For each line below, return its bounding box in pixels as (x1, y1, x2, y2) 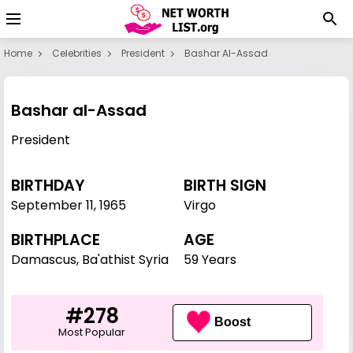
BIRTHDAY (11, 175, 85, 196)
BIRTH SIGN (184, 175, 266, 196)
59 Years (184, 251, 236, 269)
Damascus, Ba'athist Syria (11, 251, 169, 269)
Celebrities (52, 46, 102, 60)
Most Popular (58, 325, 125, 339)
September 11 (11, 196, 94, 214)
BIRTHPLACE (11, 229, 100, 251)
